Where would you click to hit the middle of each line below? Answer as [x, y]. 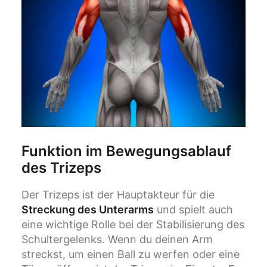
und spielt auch [193, 210]
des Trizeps [61, 168]
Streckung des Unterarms [88, 210]
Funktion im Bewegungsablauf [126, 151]
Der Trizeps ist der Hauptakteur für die [118, 195]
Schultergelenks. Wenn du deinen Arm [117, 240]
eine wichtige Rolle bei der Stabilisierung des [133, 225]
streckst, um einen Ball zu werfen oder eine [131, 254]
